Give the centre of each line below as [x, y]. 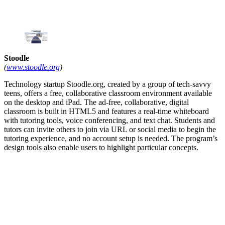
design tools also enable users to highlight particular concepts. [101, 148]
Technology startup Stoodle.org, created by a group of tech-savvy [107, 84]
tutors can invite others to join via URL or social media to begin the [110, 130]
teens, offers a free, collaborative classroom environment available [108, 93]
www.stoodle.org [33, 67]
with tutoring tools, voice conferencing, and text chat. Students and [109, 121]
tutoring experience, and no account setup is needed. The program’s [111, 139]
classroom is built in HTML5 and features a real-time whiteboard [106, 111]
